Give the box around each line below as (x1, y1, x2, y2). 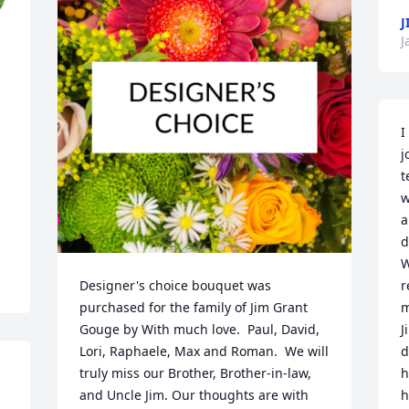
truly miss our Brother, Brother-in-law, (79, 364, 312, 382)
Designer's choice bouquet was (79, 277, 272, 294)
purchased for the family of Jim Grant (79, 299, 309, 316)
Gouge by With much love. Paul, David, (79, 320, 320, 338)
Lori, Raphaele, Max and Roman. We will (79, 342, 330, 360)
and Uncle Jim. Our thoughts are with (79, 386, 309, 404)
